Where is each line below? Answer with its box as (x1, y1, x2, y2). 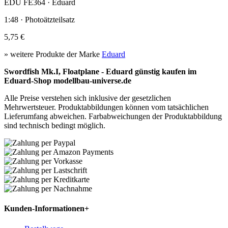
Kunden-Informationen (4, 204, 84, 213)
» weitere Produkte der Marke (4, 49, 102, 59)
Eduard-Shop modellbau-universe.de (4, 76, 131, 85)
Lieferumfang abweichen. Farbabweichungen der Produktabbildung (4, 111, 222, 121)
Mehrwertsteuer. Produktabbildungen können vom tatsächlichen (4, 102, 209, 111)
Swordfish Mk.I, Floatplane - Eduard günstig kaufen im (4, 67, 196, 76)
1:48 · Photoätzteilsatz (4, 15, 75, 24)
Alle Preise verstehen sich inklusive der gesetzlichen (4, 93, 171, 102)
